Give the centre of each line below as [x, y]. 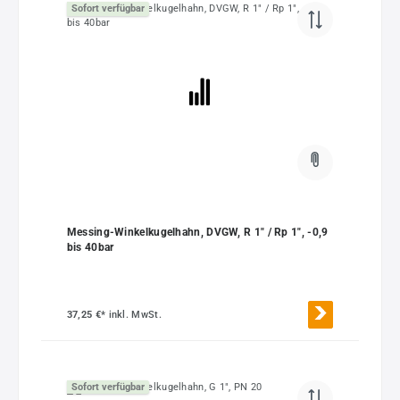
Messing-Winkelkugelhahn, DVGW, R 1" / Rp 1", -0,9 [197, 233]
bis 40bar [90, 248]
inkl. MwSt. [135, 314]
